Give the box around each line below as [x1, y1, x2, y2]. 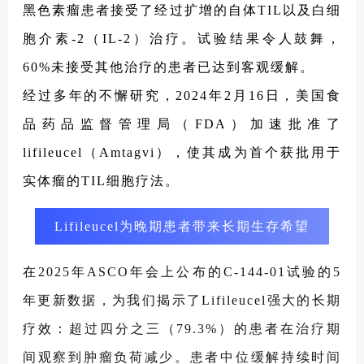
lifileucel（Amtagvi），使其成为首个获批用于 [23, 145, 341, 159]
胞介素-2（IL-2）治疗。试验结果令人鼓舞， [23, 31, 341, 45]
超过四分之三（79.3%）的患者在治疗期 [68, 321, 342, 336]
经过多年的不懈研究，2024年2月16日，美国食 [23, 88, 341, 102]
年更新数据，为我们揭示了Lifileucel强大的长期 [23, 292, 341, 307]
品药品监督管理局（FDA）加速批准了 [23, 116, 341, 131]
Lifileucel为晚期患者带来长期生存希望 [54, 219, 310, 233]
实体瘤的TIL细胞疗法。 [23, 173, 180, 188]
